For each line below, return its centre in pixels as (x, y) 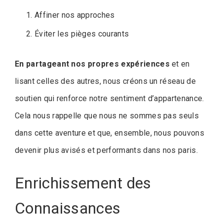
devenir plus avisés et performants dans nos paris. (107, 150)
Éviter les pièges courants (82, 34)
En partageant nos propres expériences (92, 64)
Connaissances (68, 208)
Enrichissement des (83, 183)
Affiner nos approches (75, 15)
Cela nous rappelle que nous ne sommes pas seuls (107, 115)
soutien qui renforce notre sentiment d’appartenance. (110, 98)
